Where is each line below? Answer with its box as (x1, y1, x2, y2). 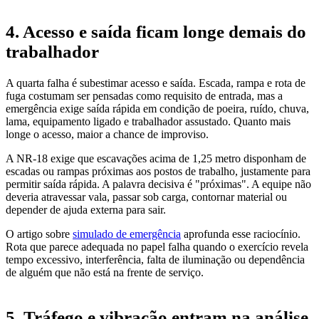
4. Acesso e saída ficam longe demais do (6, 22, 306, 42)
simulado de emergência (73, 227, 181, 240)
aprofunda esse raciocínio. (181, 227, 300, 240)
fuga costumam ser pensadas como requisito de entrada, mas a (6, 89, 283, 102)
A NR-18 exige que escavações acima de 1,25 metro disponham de (6, 152, 306, 164)
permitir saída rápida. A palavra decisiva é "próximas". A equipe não (6, 177, 311, 190)
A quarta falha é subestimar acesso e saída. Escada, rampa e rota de (6, 76, 305, 89)
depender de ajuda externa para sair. (6, 203, 166, 216)
